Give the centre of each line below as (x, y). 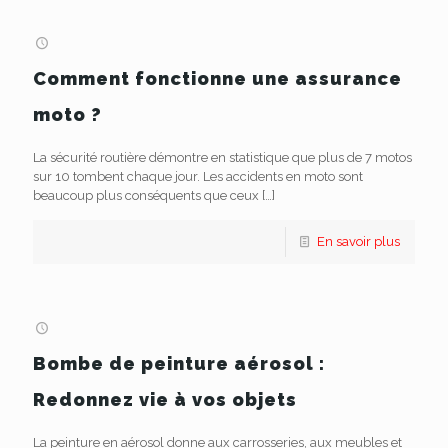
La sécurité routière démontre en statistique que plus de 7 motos (222, 157)
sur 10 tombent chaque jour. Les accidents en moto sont (198, 176)
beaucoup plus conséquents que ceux (146, 195)
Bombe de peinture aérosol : (179, 363)
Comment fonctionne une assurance (217, 78)
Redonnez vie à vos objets (165, 399)
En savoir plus (358, 241)
